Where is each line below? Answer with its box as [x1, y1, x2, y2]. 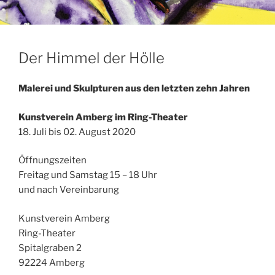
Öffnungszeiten [18, 155, 87, 166]
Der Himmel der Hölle [18, 49, 165, 68]
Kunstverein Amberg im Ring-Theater [18, 111, 188, 123]
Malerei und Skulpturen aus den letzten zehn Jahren [18, 83, 250, 95]
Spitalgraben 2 [18, 242, 82, 254]
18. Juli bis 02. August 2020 [18, 126, 136, 137]
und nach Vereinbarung [18, 184, 119, 196]
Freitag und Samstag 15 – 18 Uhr [18, 169, 157, 181]
